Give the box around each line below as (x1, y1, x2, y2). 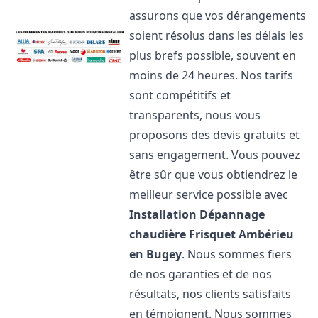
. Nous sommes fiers (182, 246, 292, 262)
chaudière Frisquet (129, 226, 236, 242)
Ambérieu (238, 226, 295, 242)
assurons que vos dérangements (129, 8, 307, 23)
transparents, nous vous (129, 107, 261, 123)
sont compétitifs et (129, 87, 231, 103)
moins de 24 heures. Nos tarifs (129, 67, 294, 83)
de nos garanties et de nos (129, 266, 273, 282)
